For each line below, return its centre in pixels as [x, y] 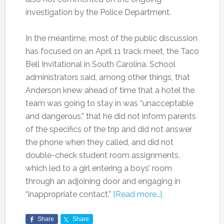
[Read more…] [137, 194]
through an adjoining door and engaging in [103, 181]
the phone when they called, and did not [99, 142]
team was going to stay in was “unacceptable [109, 103]
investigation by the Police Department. [98, 12]
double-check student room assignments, [102, 155]
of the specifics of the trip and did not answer [108, 129]
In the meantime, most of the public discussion [111, 38]
